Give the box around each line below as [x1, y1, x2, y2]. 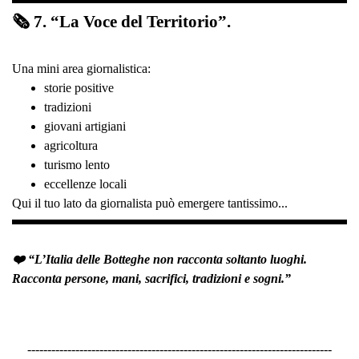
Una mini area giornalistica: [12, 61, 151, 75]
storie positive [44, 80, 114, 95]
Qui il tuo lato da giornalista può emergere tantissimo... [12, 196, 288, 210]
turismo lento [44, 157, 110, 171]
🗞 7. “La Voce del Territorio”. [12, 11, 231, 31]
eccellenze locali [44, 176, 127, 191]
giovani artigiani [44, 119, 126, 133]
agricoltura [44, 138, 98, 152]
